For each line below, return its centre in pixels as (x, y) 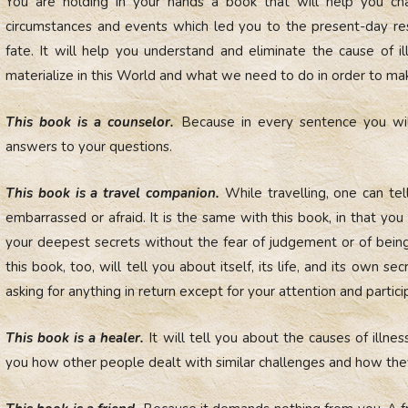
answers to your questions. (89, 146)
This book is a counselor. (90, 122)
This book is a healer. (75, 337)
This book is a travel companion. (112, 193)
